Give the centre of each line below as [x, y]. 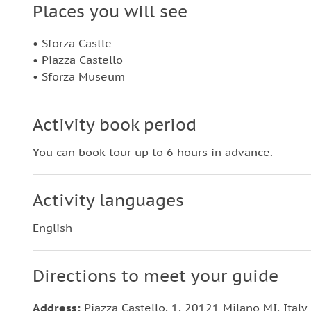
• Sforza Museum [79, 76]
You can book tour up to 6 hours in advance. [153, 152]
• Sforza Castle [72, 43]
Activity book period [115, 125]
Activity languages [108, 200]
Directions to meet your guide [155, 276]
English [52, 228]
